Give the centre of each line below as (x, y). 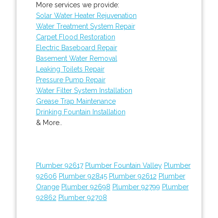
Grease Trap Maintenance (76, 101)
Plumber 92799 (136, 187)
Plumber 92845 (83, 176)
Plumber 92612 (133, 176)
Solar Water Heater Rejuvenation (86, 15)
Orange (47, 187)
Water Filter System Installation (84, 90)
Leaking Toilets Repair (70, 69)
